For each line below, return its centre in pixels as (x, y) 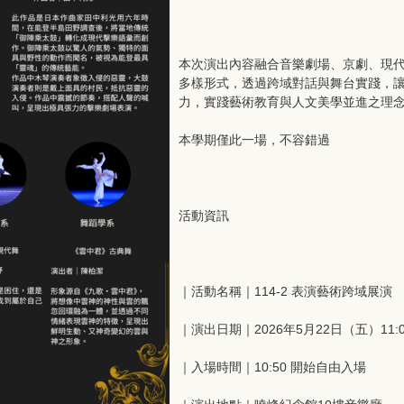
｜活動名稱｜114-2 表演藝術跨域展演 (285, 291)
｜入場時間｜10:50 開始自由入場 (272, 367)
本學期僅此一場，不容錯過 (254, 140)
